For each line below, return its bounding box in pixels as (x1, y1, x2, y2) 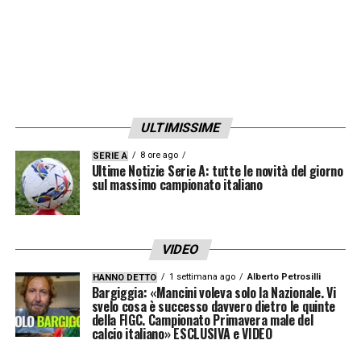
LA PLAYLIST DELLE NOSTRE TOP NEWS (15, 23, 320, 44)
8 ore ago (139, 149, 178, 160)
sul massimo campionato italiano (91, 174, 263, 194)
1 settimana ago (168, 271, 235, 282)
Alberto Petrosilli (247, 271, 321, 282)
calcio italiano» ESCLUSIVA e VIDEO (91, 323, 272, 343)
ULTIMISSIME (139, 119, 222, 135)
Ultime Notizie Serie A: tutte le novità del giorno (91, 160, 343, 180)
